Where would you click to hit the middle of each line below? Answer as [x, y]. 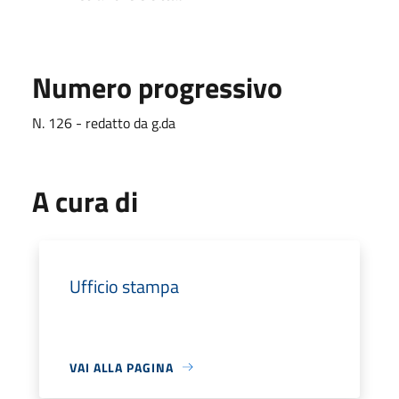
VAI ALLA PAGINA [122, 367]
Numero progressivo [157, 87]
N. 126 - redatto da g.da [104, 122]
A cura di [85, 201]
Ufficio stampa [124, 286]
